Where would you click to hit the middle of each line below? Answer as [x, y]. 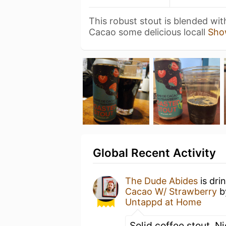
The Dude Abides [161, 181]
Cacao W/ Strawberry [171, 191]
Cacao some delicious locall [148, 32]
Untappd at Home [163, 202]
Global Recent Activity [154, 153]
